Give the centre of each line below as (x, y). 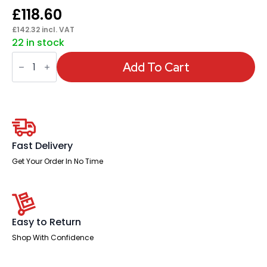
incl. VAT (57, 30)
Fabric (26, 94)
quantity (32, 132)
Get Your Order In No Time (58, 162)
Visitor (27, 113)
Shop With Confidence (53, 238)
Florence (32, 56)
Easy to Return (46, 222)
